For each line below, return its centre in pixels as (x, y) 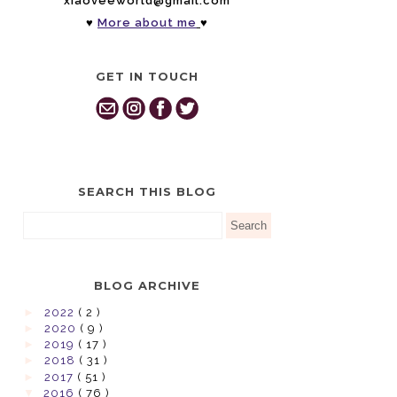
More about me (147, 22)
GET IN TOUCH (147, 76)
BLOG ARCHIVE (147, 285)
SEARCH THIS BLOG (147, 191)
